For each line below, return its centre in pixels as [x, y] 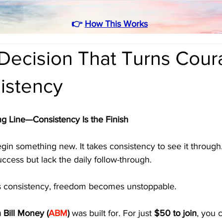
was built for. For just [112, 213]
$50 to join [175, 213]
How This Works [116, 24]
